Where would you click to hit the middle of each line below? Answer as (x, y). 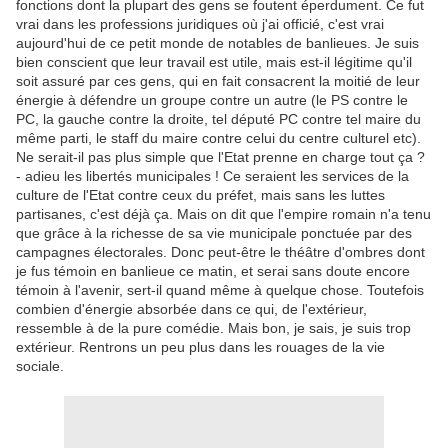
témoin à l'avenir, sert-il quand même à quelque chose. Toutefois (220, 290)
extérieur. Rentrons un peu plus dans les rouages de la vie (200, 347)
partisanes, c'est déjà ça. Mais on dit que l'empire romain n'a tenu (223, 214)
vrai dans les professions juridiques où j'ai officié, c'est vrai (200, 24)
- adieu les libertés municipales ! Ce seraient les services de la (212, 176)
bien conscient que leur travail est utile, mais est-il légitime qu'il (214, 62)
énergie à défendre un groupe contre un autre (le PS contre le (212, 100)
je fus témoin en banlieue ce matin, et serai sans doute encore (213, 271)
